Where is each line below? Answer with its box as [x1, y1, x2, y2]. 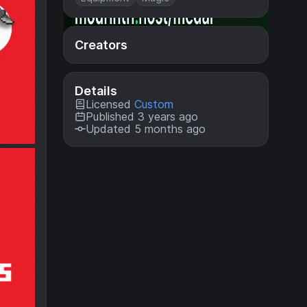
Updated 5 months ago [86, 122, 206, 136]
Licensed [86, 97, 134, 111]
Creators [75, 38, 127, 52]
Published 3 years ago [86, 110, 198, 123]
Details [75, 84, 117, 98]
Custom [134, 97, 173, 111]
